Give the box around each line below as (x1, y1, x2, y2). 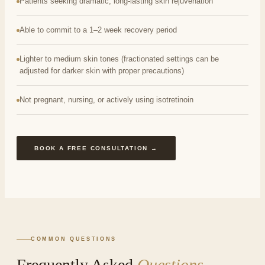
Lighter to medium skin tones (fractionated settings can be (20, 54, 219, 64)
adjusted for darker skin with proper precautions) (20, 66, 184, 76)
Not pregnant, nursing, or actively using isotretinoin (20, 95, 193, 105)
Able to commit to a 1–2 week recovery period (20, 25, 177, 35)
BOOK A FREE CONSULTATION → (34, 145, 158, 152)
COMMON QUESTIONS (31, 236, 117, 243)
